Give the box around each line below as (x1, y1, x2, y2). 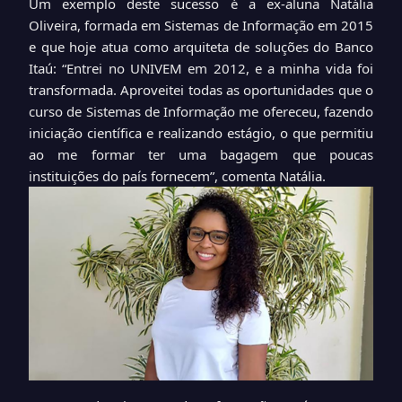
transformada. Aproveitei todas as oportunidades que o (29, 81, 373, 99)
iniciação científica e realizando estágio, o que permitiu (29, 124, 373, 142)
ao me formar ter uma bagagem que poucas (29, 145, 373, 163)
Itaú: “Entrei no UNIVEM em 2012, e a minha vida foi (29, 59, 373, 77)
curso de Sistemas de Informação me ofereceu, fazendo (29, 102, 373, 120)
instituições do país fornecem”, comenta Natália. (29, 167, 326, 185)
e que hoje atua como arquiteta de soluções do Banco (29, 38, 373, 56)
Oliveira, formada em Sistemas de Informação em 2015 (29, 16, 373, 34)
